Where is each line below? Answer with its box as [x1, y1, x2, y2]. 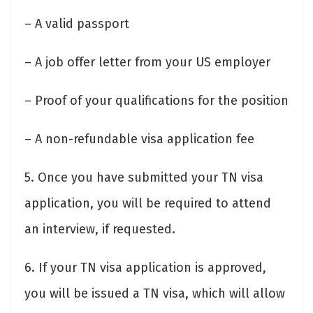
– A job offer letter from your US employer [24, 54, 270, 71]
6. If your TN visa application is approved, [24, 260, 266, 276]
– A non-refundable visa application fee [24, 131, 254, 147]
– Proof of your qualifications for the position [24, 93, 289, 109]
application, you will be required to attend [24, 196, 271, 212]
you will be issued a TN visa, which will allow [24, 286, 285, 302]
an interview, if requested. [24, 221, 175, 238]
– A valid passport [24, 16, 129, 32]
